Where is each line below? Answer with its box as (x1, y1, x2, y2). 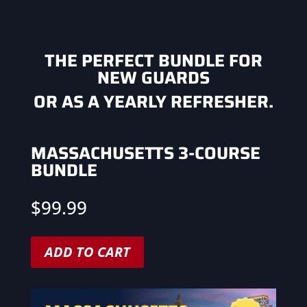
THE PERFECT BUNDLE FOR (44, 47, 262, 75)
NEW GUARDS (97, 64, 210, 92)
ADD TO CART (44, 243, 130, 262)
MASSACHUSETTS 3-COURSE (30, 140, 260, 167)
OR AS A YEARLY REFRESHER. (33, 88, 273, 116)
